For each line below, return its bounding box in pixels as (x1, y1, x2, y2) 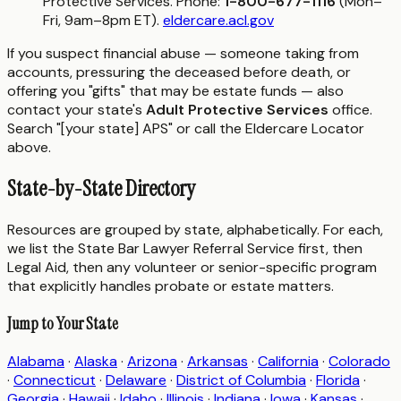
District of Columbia (176, 370, 306, 389)
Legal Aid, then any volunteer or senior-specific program (7, 258, 377, 277)
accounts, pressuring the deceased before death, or (7, 63, 351, 82)
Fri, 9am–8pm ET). (43, 11, 163, 30)
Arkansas (187, 351, 248, 371)
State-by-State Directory (7, 175, 195, 203)
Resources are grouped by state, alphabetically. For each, (7, 220, 383, 240)
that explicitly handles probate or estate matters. (7, 277, 334, 296)
